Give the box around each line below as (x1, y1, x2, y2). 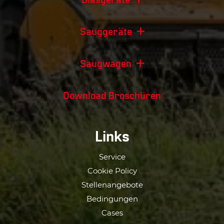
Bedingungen (86, 194, 138, 203)
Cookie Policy (87, 166, 137, 175)
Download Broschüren (63, 89, 161, 101)
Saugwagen (80, 57, 131, 69)
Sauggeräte (79, 25, 132, 37)
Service (98, 152, 125, 161)
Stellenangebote (81, 180, 143, 189)
